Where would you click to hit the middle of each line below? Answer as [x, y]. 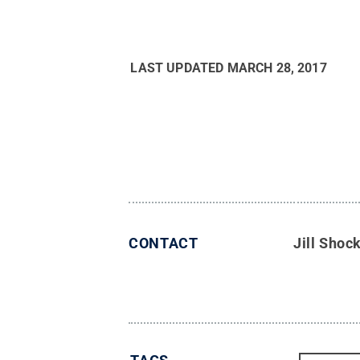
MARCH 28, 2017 [277, 68]
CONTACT [164, 243]
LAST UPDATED [179, 68]
